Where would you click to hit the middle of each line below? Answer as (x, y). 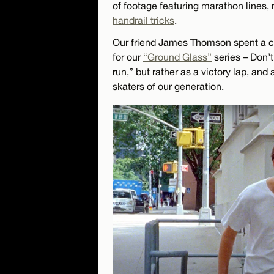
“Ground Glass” (177, 57)
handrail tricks (143, 20)
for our (128, 57)
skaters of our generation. (168, 86)
